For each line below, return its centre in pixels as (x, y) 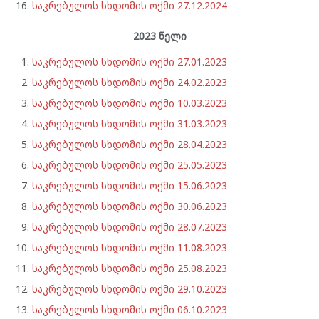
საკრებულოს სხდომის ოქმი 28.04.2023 (130, 144)
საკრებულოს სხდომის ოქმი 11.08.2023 (130, 247)
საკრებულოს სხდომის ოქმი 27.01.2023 (130, 62)
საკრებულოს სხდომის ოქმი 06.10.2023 (130, 309)
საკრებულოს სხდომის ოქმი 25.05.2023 (130, 165)
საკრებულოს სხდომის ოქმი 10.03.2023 (130, 103)
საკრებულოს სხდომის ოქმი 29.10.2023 (130, 289)
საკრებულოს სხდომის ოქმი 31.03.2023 (130, 124)
